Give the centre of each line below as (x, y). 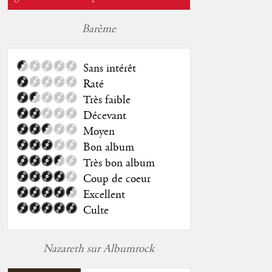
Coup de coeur (117, 179)
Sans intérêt (109, 69)
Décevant (104, 116)
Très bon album (119, 164)
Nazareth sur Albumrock (99, 249)
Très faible (107, 100)
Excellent (104, 195)
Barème (99, 29)
